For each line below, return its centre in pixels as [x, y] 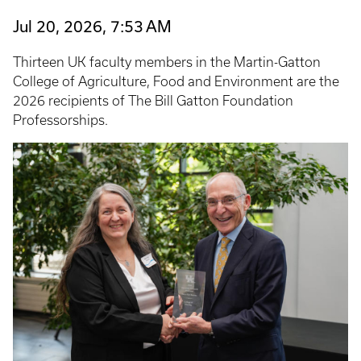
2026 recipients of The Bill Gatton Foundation [153, 100]
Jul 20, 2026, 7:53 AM [92, 26]
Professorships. [60, 120]
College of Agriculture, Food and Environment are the [176, 81]
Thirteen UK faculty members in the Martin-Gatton [167, 62]
